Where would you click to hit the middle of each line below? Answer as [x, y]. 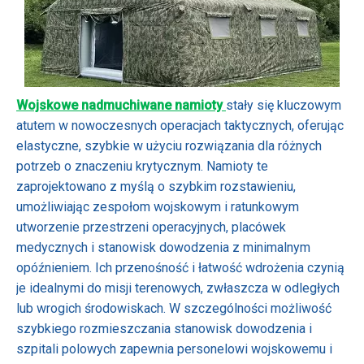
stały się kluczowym [284, 105]
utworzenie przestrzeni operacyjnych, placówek [151, 227]
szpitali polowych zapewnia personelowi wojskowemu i [174, 349]
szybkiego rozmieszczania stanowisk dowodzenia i [164, 328]
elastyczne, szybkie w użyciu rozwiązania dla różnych [169, 145]
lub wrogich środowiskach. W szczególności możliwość [174, 308]
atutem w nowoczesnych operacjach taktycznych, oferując [180, 125]
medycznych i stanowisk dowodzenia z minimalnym [163, 247]
